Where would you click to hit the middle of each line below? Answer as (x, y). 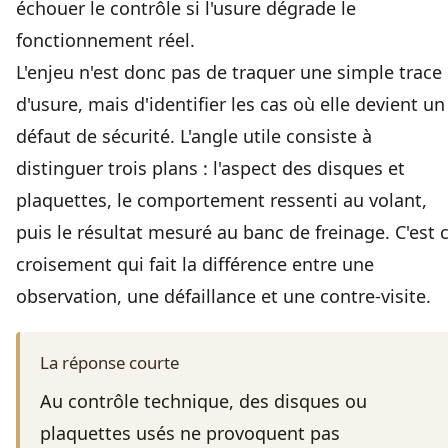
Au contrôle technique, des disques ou (203, 401)
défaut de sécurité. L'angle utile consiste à (194, 136)
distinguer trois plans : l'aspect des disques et (210, 168)
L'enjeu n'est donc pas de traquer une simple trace (229, 72)
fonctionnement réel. (105, 40)
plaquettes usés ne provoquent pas (190, 433)
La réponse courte (109, 363)
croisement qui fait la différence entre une (195, 264)
